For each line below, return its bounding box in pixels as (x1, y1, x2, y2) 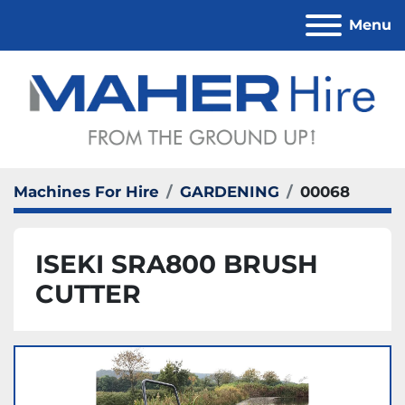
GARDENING (180, 183, 279, 201)
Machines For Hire (14, 183, 159, 201)
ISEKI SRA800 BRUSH (35, 249, 318, 279)
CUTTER (35, 278, 141, 309)
